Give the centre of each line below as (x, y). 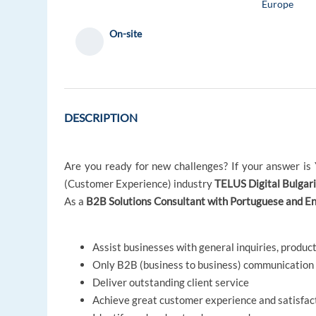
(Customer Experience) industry (140, 184)
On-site (126, 34)
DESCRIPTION (101, 118)
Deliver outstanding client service (171, 282)
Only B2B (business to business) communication (203, 265)
